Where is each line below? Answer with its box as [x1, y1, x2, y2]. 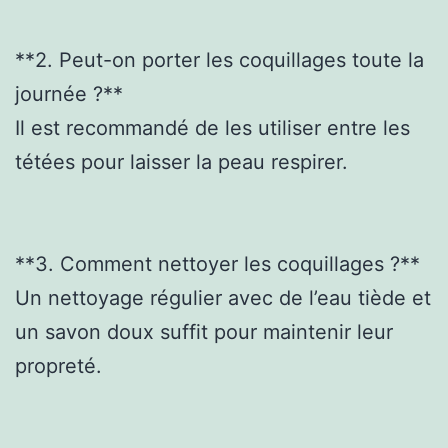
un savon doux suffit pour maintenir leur [15, 319, 393, 344]
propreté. [15, 353, 102, 378]
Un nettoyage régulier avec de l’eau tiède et [15, 285, 431, 310]
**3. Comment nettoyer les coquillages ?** [15, 251, 420, 276]
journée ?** [15, 81, 123, 106]
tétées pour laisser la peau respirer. [15, 149, 348, 174]
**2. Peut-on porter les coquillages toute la [15, 47, 424, 72]
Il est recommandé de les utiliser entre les [15, 115, 410, 140]
